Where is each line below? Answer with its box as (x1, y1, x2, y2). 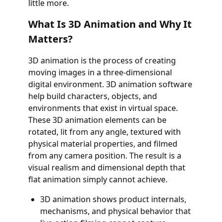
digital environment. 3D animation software (28, 79, 192, 90)
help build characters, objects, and (28, 91, 157, 102)
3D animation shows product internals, (40, 194, 186, 205)
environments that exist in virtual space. (28, 103, 178, 113)
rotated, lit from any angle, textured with (28, 126, 181, 137)
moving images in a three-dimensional (28, 67, 172, 78)
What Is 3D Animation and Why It (28, 17, 192, 31)
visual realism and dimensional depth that (28, 162, 185, 173)
